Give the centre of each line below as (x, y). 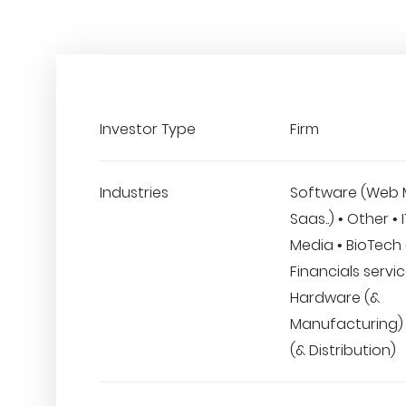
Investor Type (148, 129)
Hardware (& (335, 298)
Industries (134, 193)
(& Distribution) (343, 350)
